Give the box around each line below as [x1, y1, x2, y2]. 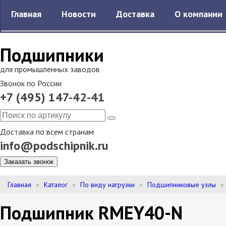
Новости [62, 8, 96, 20]
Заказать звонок [4, 158, 53, 165]
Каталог [44, 180, 68, 189]
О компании [175, 8, 222, 20]
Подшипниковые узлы [147, 180, 216, 189]
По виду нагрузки [80, 180, 135, 189]
